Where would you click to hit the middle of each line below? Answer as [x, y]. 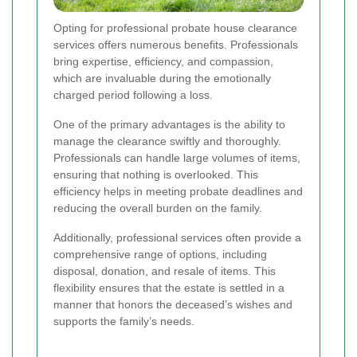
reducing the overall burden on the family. [158, 208]
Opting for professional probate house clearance [175, 28]
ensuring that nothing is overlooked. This [156, 175]
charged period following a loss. [133, 95]
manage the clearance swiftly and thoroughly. [167, 141]
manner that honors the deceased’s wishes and [173, 305]
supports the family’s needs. [124, 322]
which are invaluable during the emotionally [162, 78]
